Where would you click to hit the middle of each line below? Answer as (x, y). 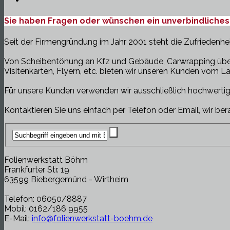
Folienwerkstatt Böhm (46, 160)
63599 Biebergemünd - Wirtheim (66, 180)
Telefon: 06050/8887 (45, 199)
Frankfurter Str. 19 (37, 170)
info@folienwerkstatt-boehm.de (92, 219)
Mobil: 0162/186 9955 (46, 209)
